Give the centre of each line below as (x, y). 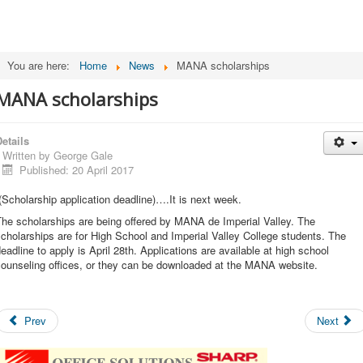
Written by (28, 155)
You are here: (42, 65)
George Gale (83, 155)
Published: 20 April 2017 (77, 170)
